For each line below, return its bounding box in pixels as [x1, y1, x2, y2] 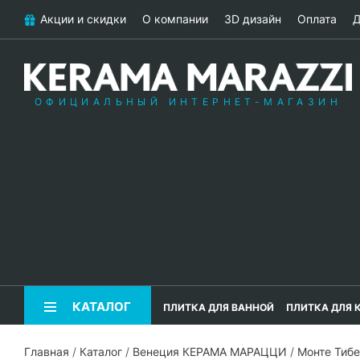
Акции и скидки [40, 12, 126, 26]
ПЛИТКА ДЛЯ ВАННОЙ [163, 301, 274, 313]
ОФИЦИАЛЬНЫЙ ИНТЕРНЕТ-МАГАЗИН [34, 96, 342, 108]
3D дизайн [224, 12, 281, 26]
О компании [142, 12, 208, 26]
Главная [24, 345, 69, 358]
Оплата [297, 12, 337, 26]
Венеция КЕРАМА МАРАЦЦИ [133, 345, 287, 358]
